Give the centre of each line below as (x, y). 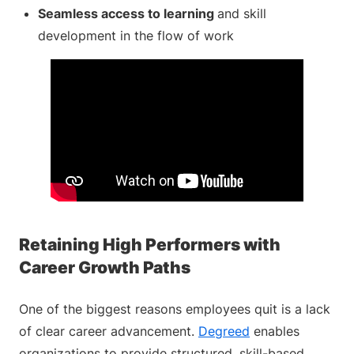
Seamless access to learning (128, 13)
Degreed (224, 331)
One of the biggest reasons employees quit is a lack (175, 309)
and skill (242, 13)
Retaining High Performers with (150, 245)
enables (275, 331)
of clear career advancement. (109, 331)
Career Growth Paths (105, 267)
